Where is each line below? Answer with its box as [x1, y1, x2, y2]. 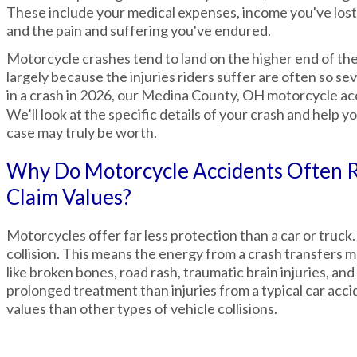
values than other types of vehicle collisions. [6, 300, 277, 317]
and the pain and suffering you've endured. [6, 22, 271, 39]
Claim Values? [6, 184, 131, 210]
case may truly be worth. [6, 124, 157, 141]
